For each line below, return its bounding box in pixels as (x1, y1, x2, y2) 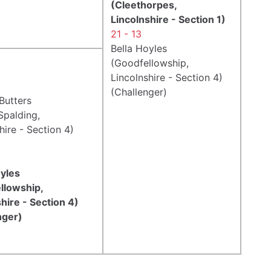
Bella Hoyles (111, 42, 167, 54)
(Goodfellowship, (111, 56, 189, 69)
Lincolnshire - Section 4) (111, 71, 223, 83)
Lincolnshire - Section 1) (111, 13, 226, 25)
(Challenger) (111, 85, 167, 98)
